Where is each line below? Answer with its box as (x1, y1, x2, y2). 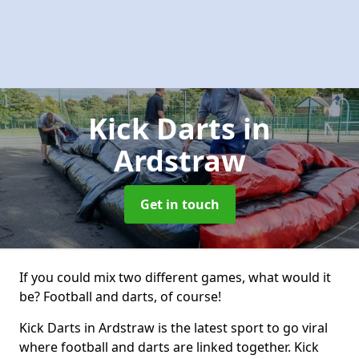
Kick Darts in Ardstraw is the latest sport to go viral (19, 319, 328, 337)
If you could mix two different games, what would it (19, 268, 331, 286)
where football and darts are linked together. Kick (19, 338, 319, 356)
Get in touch (139, 196, 220, 213)
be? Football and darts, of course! (19, 288, 221, 305)
